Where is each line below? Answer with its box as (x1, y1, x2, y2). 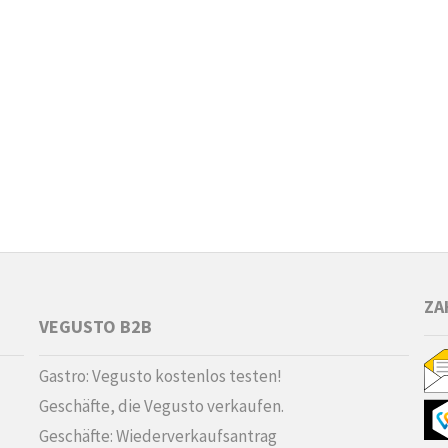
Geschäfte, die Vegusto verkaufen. (39, 395, 284, 417)
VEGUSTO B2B (39, 315, 152, 338)
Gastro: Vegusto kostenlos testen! (39, 365, 282, 387)
